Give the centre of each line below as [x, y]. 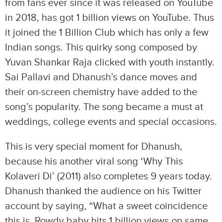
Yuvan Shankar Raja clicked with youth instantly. [110, 62]
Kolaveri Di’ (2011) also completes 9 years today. [109, 176]
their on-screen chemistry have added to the [101, 92]
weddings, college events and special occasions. [111, 122]
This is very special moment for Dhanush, [94, 147]
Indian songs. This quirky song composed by [101, 48]
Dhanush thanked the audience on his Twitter [103, 191]
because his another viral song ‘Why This [94, 162]
